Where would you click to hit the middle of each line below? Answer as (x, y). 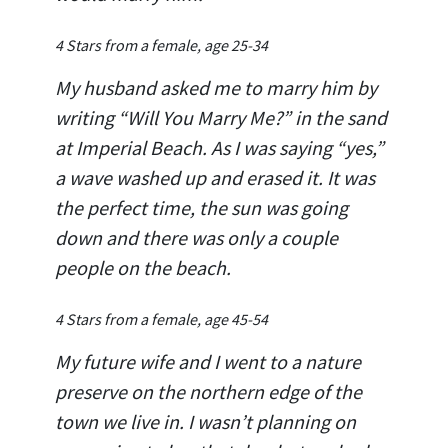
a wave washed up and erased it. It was (215, 177)
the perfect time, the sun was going (201, 207)
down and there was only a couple (196, 237)
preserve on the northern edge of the (208, 391)
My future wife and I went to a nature (208, 361)
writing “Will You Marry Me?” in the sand (221, 117)
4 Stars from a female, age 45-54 (161, 318)
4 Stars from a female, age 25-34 (161, 44)
